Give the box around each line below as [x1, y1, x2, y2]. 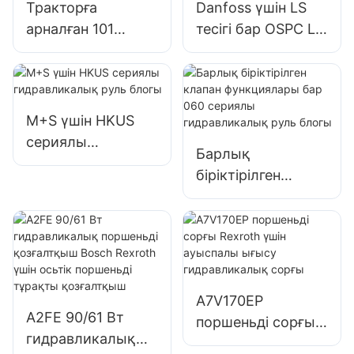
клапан [195, 188, 244, 205]
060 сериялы [195, 231, 287, 248]
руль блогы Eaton [26, 85, 149, 102]
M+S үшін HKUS [26, 112, 134, 130]
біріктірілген [195, 167, 281, 184]
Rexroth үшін [195, 334, 284, 352]
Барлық [195, 145, 250, 163]
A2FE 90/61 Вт [26, 308, 124, 326]
